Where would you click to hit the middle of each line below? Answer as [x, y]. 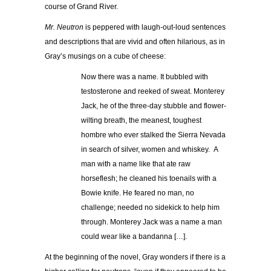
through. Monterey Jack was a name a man [152, 222]
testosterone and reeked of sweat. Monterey [153, 91]
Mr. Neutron [64, 27]
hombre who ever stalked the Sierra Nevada [153, 135]
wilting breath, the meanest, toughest [141, 120]
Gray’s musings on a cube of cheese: [105, 56]
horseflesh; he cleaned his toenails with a [149, 178]
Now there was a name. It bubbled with [145, 77]
